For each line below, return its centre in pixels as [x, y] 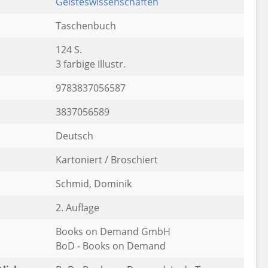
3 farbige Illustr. [90, 64]
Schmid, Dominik [93, 184]
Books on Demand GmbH [113, 232]
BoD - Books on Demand [110, 246]
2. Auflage [77, 208]
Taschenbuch [86, 26]
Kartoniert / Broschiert [106, 160]
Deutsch [74, 136]
